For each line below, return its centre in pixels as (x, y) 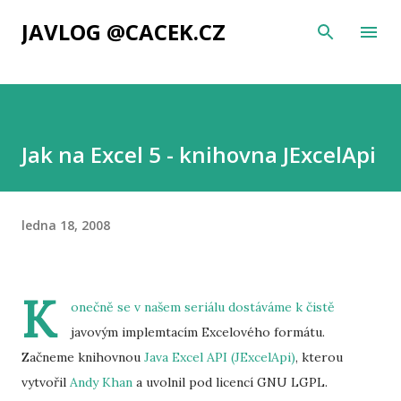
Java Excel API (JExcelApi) (220, 357)
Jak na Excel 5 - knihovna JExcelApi (199, 154)
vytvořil (46, 382)
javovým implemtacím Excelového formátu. (198, 332)
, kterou (319, 357)
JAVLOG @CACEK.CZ (124, 32)
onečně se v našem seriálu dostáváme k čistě (203, 307)
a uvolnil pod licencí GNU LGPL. (230, 382)
